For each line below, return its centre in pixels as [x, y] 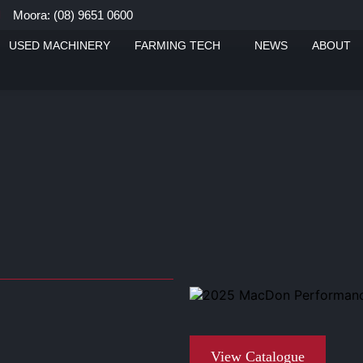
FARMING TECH [177, 45]
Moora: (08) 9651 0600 [73, 15]
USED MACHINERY [59, 45]
